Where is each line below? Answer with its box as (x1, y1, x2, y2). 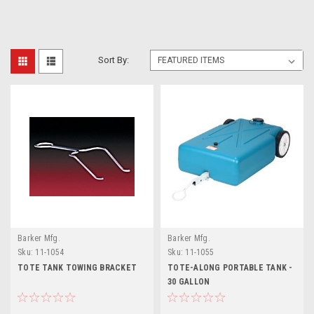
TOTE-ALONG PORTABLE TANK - (168, 263, 293, 273)
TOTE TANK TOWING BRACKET (18, 263, 137, 273)
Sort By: (98, 55, 130, 66)
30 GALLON (168, 277, 210, 287)
